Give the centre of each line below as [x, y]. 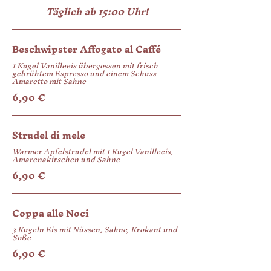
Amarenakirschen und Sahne [66, 159]
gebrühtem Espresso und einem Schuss [84, 73]
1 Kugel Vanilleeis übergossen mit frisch [85, 66]
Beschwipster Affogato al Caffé [87, 49]
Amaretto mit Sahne [49, 81]
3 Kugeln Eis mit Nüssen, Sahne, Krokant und [95, 230]
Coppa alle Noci [51, 213]
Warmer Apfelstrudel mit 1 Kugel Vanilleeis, [93, 152]
